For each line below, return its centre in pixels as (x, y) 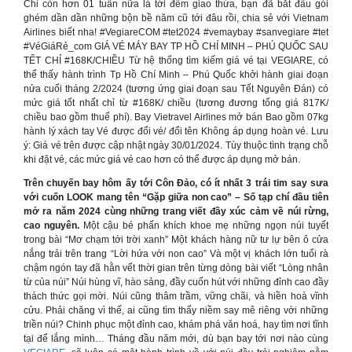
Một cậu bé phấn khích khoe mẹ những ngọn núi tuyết (204, 225)
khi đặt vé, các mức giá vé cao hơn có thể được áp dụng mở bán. (162, 159)
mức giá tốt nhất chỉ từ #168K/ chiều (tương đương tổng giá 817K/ (176, 103)
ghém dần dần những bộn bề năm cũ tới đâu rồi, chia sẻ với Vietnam (176, 18)
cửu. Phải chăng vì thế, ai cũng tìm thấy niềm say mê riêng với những (176, 310)
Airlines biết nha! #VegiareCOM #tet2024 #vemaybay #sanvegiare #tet (176, 32)
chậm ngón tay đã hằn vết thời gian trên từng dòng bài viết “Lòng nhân (176, 268)
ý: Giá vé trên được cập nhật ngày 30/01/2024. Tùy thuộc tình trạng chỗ (176, 145)
